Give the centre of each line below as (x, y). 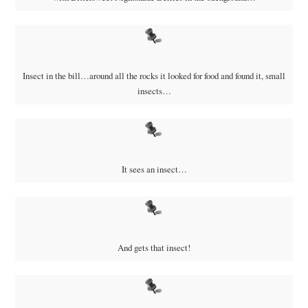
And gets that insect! (154, 247)
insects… (154, 90)
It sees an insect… (154, 169)
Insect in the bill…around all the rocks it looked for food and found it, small (154, 75)
